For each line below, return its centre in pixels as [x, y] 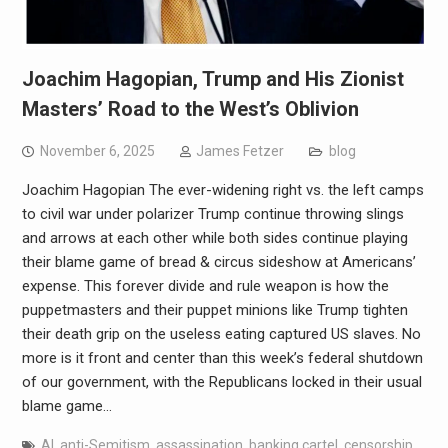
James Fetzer [239, 150]
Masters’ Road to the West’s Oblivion [190, 108]
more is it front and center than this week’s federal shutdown [222, 357]
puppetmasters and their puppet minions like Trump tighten [214, 309]
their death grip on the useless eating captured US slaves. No [221, 333]
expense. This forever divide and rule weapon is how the [205, 285]
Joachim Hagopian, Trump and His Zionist [212, 78]
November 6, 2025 [97, 150]
